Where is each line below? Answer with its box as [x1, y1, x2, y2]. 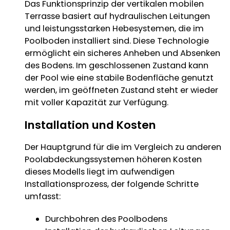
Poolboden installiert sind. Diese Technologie [24, 34, 209, 47]
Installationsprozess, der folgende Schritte [24, 178, 199, 190]
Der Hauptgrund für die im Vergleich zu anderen [24, 141, 221, 153]
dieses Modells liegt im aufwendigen [24, 165, 175, 178]
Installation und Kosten [24, 117, 156, 133]
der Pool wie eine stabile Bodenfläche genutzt [24, 71, 214, 84]
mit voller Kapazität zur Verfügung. [24, 96, 168, 108]
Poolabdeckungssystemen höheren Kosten [24, 153, 202, 165]
